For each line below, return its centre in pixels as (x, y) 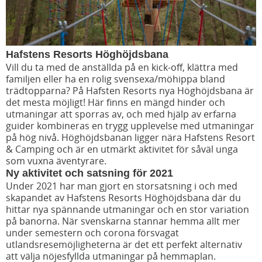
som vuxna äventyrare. (57, 161)
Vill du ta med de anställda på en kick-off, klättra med (122, 68)
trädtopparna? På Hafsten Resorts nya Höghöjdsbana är (130, 91)
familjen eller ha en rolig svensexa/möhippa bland (116, 79)
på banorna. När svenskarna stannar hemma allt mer (123, 221)
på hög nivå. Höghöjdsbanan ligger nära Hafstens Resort (130, 138)
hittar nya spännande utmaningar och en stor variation (127, 210)
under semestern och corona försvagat (92, 233)
